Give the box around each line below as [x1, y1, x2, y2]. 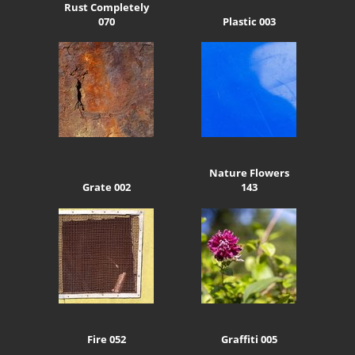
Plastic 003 [222, 13, 276, 29]
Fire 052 [86, 331, 126, 346]
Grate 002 [82, 180, 131, 195]
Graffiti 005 [220, 331, 277, 346]
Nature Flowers [208, 166, 289, 181]
